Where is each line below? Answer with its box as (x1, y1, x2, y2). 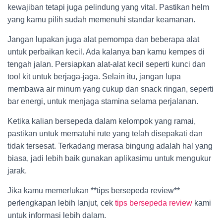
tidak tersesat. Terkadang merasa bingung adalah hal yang (7, 142, 213, 150)
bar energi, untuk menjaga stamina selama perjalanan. (7, 97, 198, 106)
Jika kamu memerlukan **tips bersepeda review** (7, 186, 180, 195)
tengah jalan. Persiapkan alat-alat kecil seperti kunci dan (7, 60, 206, 68)
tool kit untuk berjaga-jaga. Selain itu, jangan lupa (7, 72, 181, 81)
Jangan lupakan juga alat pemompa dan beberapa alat (7, 35, 199, 44)
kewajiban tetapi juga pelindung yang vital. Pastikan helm (7, 3, 209, 11)
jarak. (7, 166, 27, 175)
